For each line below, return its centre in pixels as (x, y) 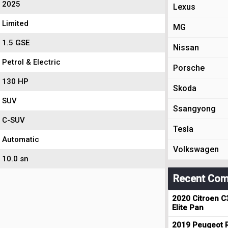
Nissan (186, 48)
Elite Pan (188, 208)
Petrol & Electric (31, 62)
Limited (15, 23)
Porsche (189, 68)
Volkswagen (196, 149)
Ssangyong (194, 109)
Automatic (21, 139)
